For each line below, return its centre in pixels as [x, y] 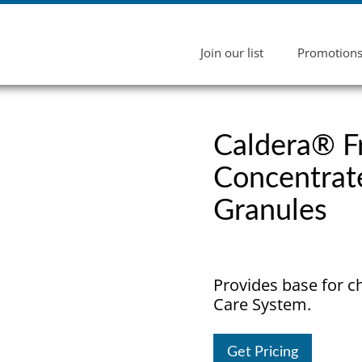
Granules [270, 210]
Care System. [262, 304]
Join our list [232, 53]
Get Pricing [263, 352]
